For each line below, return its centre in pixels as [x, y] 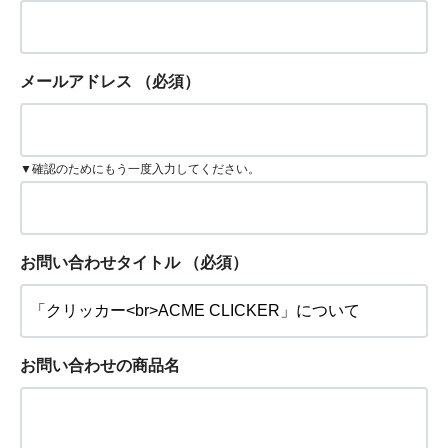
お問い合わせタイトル [100, 262]
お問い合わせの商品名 [100, 365]
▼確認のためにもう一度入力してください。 [140, 168]
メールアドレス [76, 81]
